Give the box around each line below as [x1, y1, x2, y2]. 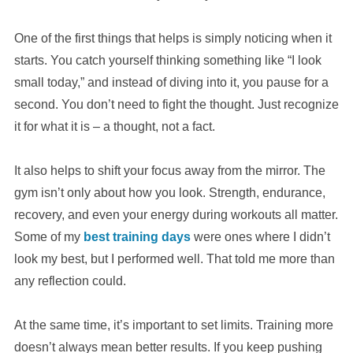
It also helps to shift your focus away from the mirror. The [13, 163, 325, 177]
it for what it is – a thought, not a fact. [13, 119, 215, 133]
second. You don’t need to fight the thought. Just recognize [13, 97, 339, 111]
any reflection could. [13, 273, 126, 288]
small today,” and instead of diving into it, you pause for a [13, 75, 329, 89]
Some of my [13, 229, 84, 243]
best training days [83, 229, 191, 243]
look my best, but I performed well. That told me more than [13, 251, 335, 266]
